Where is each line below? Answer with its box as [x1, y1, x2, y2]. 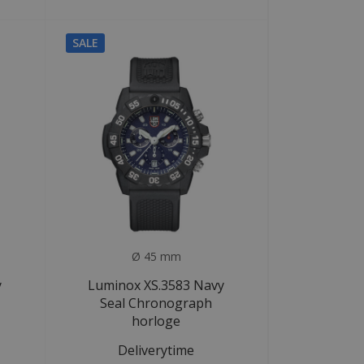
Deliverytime [118, 341, 195, 360]
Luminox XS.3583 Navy [88, 276, 225, 295]
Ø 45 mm [128, 249, 184, 265]
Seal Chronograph [100, 294, 213, 313]
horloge [132, 312, 181, 331]
